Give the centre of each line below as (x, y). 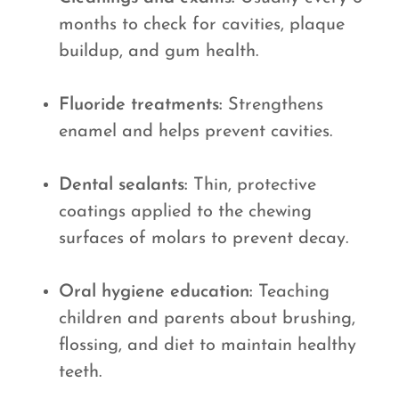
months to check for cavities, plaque (202, 25)
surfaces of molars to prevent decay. (204, 239)
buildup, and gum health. (159, 52)
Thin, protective (252, 185)
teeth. (80, 372)
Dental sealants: (123, 185)
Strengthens (273, 105)
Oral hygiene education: (156, 292)
